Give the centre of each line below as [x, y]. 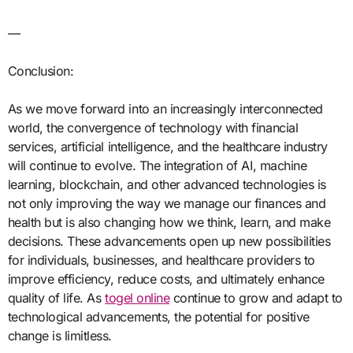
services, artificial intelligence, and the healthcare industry [167, 146]
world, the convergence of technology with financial [153, 127]
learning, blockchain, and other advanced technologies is [167, 184]
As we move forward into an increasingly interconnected [165, 108]
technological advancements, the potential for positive [158, 316]
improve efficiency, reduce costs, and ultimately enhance [166, 279]
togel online [137, 297]
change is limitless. [59, 335]
